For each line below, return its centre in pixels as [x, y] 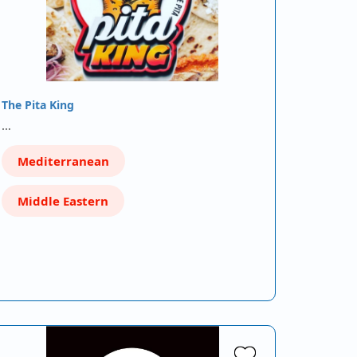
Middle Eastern [63, 201]
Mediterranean [63, 161]
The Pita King [38, 105]
